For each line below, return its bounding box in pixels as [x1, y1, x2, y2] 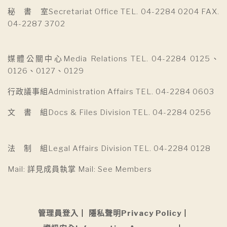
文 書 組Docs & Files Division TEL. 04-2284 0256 [8, 108, 211, 118]
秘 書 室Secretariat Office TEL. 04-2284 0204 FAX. [8, 7, 219, 17]
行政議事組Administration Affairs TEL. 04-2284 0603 [8, 87, 214, 97]
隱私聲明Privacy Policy [88, 209, 181, 218]
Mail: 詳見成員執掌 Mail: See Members [8, 165, 152, 174]
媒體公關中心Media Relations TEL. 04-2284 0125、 [8, 54, 219, 64]
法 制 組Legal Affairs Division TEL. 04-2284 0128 [8, 144, 211, 154]
